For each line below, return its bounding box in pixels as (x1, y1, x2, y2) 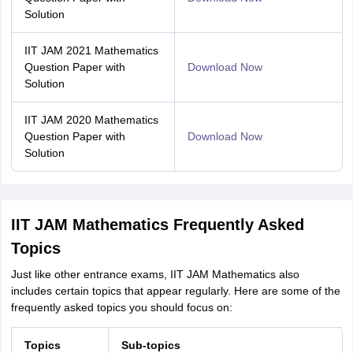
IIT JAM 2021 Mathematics (24, 44, 158, 57)
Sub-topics (121, 339, 180, 351)
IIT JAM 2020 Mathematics (24, 113, 158, 126)
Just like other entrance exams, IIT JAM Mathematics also (10, 268, 299, 281)
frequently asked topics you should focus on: (10, 301, 232, 314)
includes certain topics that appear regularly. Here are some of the (10, 284, 340, 297)
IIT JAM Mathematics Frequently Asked (10, 216, 304, 233)
